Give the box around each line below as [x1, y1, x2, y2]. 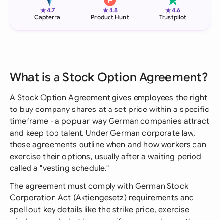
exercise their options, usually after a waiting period [10, 152, 202, 162]
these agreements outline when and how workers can [10, 140, 206, 150]
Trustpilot [159, 13, 187, 21]
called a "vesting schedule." [10, 164, 109, 173]
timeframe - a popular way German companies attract [10, 116, 210, 126]
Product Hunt [91, 13, 129, 21]
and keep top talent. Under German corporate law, [10, 128, 195, 138]
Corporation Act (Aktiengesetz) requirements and [10, 193, 194, 203]
